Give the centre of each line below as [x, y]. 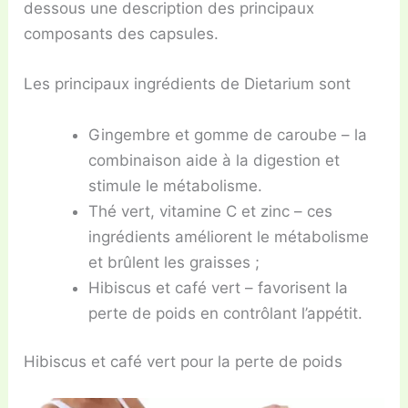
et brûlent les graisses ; [174, 262]
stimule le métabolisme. [176, 185]
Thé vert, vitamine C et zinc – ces [211, 211]
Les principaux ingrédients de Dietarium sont [188, 84]
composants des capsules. [122, 34]
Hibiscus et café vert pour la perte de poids [184, 362]
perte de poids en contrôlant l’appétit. [226, 313]
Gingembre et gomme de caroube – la [228, 134]
